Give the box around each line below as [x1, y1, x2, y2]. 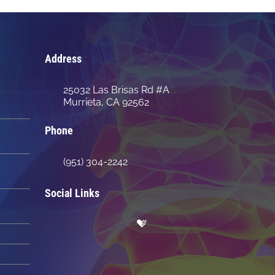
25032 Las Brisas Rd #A [63, 83, 169, 96]
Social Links [45, 186, 99, 199]
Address [45, 52, 82, 65]
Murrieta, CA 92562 [63, 96, 149, 108]
